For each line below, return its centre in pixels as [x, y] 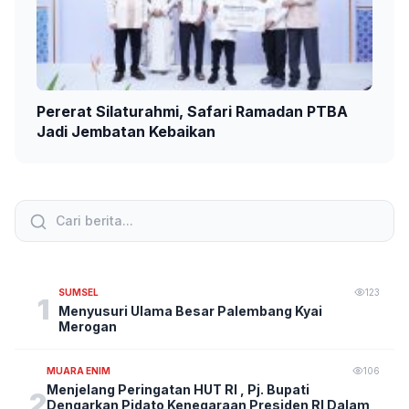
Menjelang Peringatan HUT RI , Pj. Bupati [178, 389]
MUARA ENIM [79, 370]
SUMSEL [78, 292]
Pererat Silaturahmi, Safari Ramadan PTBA [192, 111]
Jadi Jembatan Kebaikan [126, 131]
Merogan [87, 326]
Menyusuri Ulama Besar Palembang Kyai [190, 310]
